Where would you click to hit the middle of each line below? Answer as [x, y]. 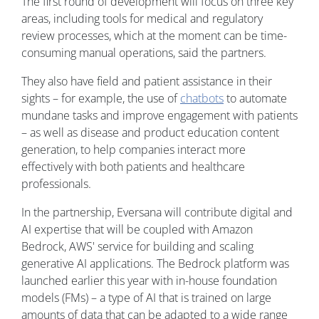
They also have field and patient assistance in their [147, 82]
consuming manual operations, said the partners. [144, 53]
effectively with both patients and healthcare [133, 167]
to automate [255, 99]
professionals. [56, 184]
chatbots [202, 99]
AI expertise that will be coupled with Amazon [137, 230]
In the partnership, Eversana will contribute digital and [157, 213]
